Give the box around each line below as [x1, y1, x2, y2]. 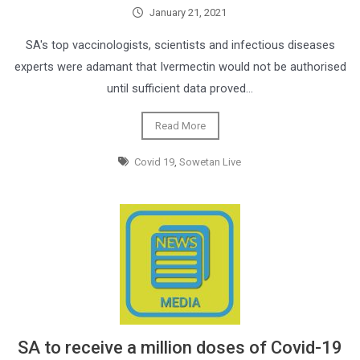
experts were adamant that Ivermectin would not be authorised [14, 59, 346, 74]
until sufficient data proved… [107, 81, 253, 96]
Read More [154, 120, 206, 132]
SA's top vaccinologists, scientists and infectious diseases [25, 38, 335, 52]
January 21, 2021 [149, 6, 227, 18]
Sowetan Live [179, 156, 242, 168]
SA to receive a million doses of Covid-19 [18, 337, 342, 358]
